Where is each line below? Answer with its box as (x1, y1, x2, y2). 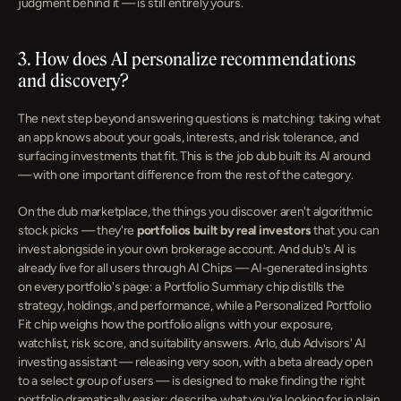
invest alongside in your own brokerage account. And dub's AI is (18, 242, 356, 257)
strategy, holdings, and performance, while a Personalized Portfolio (18, 298, 371, 313)
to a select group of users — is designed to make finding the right (18, 373, 365, 388)
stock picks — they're (18, 223, 137, 238)
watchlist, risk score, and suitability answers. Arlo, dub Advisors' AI (18, 336, 366, 351)
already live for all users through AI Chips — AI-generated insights (18, 260, 368, 276)
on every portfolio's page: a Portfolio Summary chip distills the (18, 279, 346, 294)
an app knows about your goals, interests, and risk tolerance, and (18, 130, 359, 145)
